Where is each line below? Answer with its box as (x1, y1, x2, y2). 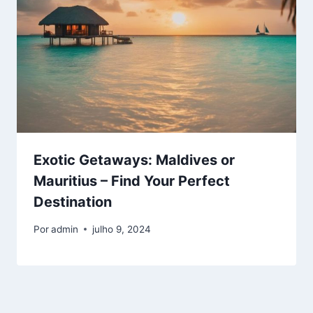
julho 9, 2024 (92, 223, 152, 235)
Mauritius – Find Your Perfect (34, 173, 230, 190)
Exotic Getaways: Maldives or (34, 152, 235, 169)
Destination (34, 194, 112, 211)
